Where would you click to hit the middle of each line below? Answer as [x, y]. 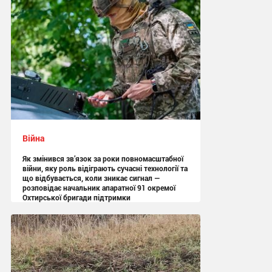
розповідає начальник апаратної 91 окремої [99, 187]
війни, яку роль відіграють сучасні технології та [105, 168]
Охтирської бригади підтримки [76, 197]
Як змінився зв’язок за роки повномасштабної [103, 158]
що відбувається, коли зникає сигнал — [91, 178]
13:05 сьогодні [52, 229]
